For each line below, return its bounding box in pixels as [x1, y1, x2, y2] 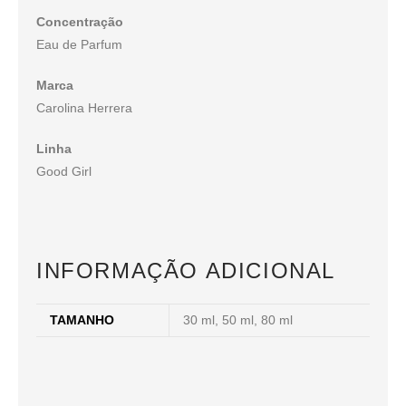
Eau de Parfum [36, 37, 122, 53]
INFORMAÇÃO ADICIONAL [36, 258, 335, 284]
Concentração [36, 14, 123, 30]
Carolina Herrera [36, 101, 132, 116]
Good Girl [36, 164, 92, 179]
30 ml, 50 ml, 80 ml [183, 313, 293, 328]
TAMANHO [50, 313, 114, 328]
